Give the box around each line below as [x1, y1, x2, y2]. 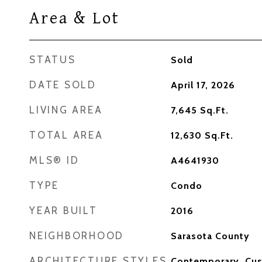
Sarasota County [170, 230, 250, 242]
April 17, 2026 [170, 80, 235, 91]
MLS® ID [29, 154, 80, 166]
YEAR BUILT [29, 205, 98, 216]
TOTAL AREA [29, 129, 104, 141]
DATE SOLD [29, 79, 96, 91]
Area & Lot [29, 9, 120, 28]
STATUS [29, 54, 76, 65]
